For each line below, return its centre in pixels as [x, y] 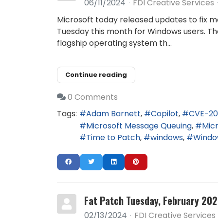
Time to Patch [113, 138]
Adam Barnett [113, 114]
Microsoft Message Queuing [139, 126]
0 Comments [93, 97]
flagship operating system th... [114, 43]
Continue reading [96, 75]
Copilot [165, 114]
